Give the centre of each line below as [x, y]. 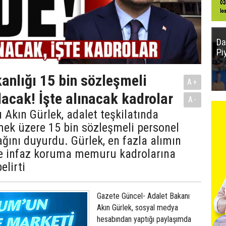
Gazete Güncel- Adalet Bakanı [143, 196]
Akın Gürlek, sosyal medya [137, 208]
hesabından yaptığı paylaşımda [144, 219]
